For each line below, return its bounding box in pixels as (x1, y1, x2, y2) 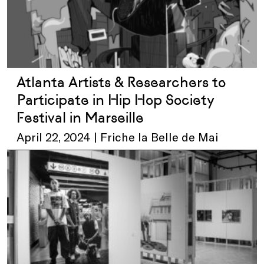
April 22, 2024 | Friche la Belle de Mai (16, 129, 218, 144)
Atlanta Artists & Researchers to (16, 73, 226, 91)
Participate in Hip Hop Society (16, 91, 214, 108)
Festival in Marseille (16, 108, 144, 126)
